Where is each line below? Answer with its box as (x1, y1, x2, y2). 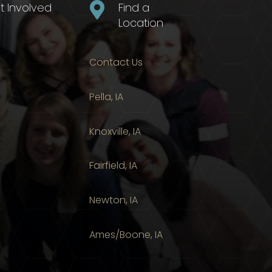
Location (118, 15, 163, 30)
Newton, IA (89, 193, 138, 208)
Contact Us (89, 55, 143, 70)
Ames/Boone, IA (89, 227, 163, 242)
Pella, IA (89, 90, 124, 104)
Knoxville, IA (89, 124, 141, 138)
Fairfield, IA (89, 158, 138, 173)
